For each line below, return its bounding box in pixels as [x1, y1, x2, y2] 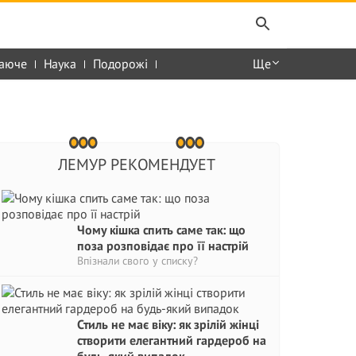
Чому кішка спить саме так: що [77, 222, 246, 238]
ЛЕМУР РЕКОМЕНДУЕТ [57, 154, 215, 175]
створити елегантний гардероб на [77, 332, 266, 348]
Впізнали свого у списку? [77, 253, 198, 268]
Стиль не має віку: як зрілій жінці [77, 316, 259, 332]
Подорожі [93, 56, 148, 72]
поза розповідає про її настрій [77, 238, 249, 253]
